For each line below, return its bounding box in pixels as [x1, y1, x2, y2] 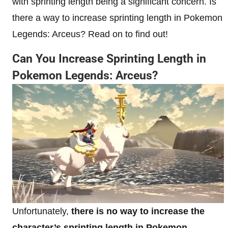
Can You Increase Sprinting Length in [12, 52, 206, 66]
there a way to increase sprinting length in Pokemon [12, 13, 222, 23]
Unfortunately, [12, 206, 69, 217]
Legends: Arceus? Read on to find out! [12, 29, 168, 40]
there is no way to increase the [69, 206, 205, 217]
